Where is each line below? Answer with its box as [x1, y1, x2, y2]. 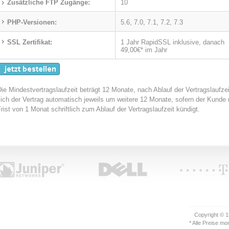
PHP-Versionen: [7, 18, 57, 26]
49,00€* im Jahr [121, 46, 167, 54]
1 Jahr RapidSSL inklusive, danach [121, 38, 224, 46]
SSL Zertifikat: [7, 38, 52, 46]
